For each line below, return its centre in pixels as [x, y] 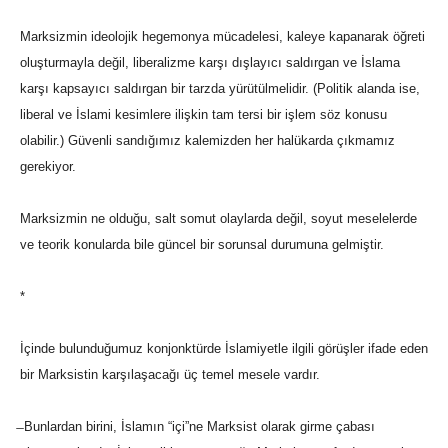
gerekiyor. [48, 167]
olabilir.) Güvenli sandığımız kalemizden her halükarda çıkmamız [207, 141]
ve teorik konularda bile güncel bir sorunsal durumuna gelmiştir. [202, 245]
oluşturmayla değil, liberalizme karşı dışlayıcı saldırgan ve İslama [210, 63]
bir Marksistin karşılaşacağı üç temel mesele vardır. [170, 375]
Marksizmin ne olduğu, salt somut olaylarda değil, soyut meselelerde [218, 219]
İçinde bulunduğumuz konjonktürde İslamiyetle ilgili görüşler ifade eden [224, 349]
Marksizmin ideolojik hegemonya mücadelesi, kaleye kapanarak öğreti [222, 37]
